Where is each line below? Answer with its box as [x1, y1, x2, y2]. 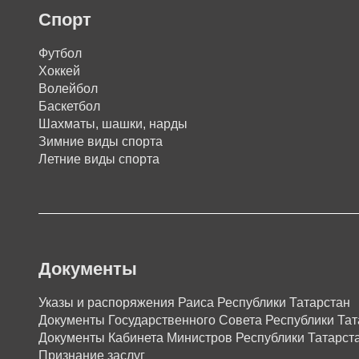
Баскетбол [38, 99, 100, 113]
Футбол [38, 46, 82, 60]
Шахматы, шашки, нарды [38, 117, 188, 131]
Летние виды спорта [38, 152, 159, 166]
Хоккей [38, 64, 80, 78]
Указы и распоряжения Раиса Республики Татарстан [38, 296, 350, 309]
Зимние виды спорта [38, 135, 163, 148]
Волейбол [38, 82, 98, 95]
